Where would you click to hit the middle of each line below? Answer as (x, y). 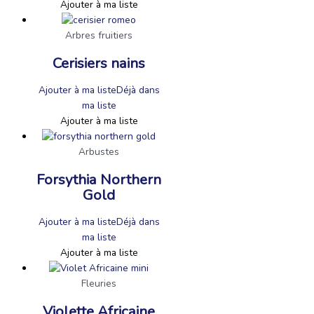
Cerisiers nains (99, 63)
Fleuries (99, 283)
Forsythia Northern (99, 179)
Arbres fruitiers (99, 35)
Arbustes (99, 151)
